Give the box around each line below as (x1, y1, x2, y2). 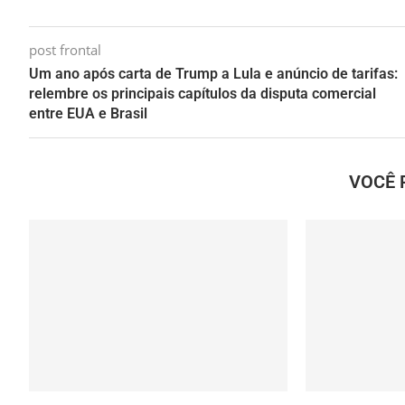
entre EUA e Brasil (29, 105, 147, 122)
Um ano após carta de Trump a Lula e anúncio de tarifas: (29, 65, 398, 82)
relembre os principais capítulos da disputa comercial (29, 85, 376, 102)
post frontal (29, 41, 101, 59)
